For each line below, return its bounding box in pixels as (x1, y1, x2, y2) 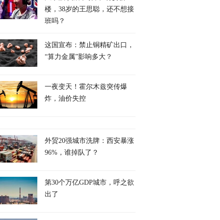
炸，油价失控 (45, 95, 86, 102)
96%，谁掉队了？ (45, 149, 99, 156)
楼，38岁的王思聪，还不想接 (45, 5, 134, 13)
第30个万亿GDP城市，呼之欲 (45, 179, 134, 186)
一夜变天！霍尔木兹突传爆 (45, 83, 127, 90)
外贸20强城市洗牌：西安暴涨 (45, 137, 134, 144)
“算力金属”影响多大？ (45, 53, 112, 60)
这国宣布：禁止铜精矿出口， (45, 41, 134, 49)
